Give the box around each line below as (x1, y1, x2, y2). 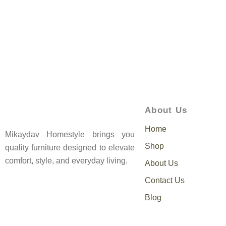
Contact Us (144, 176, 185, 185)
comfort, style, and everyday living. (5, 156, 128, 165)
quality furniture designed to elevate (5, 143, 135, 152)
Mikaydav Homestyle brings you (5, 130, 135, 139)
